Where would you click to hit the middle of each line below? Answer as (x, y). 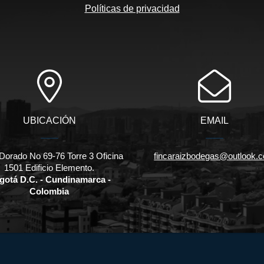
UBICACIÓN (49, 121)
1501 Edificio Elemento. (49, 168)
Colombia (49, 192)
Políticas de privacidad (132, 9)
